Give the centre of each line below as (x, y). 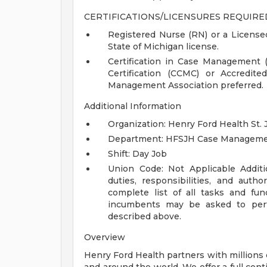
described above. (145, 216)
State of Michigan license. (163, 46)
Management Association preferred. (186, 85)
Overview (105, 237)
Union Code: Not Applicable (172, 169)
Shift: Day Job (137, 154)
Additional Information (133, 106)
